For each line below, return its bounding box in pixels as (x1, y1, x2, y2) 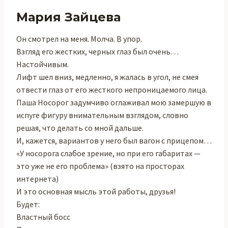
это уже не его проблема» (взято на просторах (16, 161, 184, 171)
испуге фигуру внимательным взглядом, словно (16, 110, 188, 120)
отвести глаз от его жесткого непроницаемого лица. (16, 84, 207, 95)
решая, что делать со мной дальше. (16, 123, 144, 133)
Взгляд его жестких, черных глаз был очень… (16, 46, 179, 56)
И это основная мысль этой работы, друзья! (16, 186, 176, 196)
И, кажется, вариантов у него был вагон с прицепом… (16, 135, 212, 146)
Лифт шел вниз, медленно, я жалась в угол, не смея (16, 72, 198, 82)
